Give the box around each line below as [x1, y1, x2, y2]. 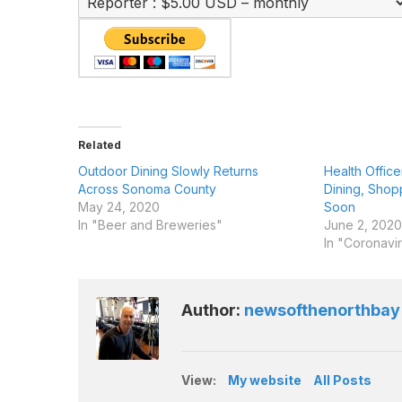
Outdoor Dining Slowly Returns [78, 163, 258, 179]
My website [228, 372, 301, 388]
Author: [181, 301, 244, 319]
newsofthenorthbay [244, 301, 400, 319]
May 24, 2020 [78, 199, 160, 214]
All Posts [313, 372, 371, 388]
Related [78, 138, 121, 152]
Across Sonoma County [78, 181, 216, 197]
